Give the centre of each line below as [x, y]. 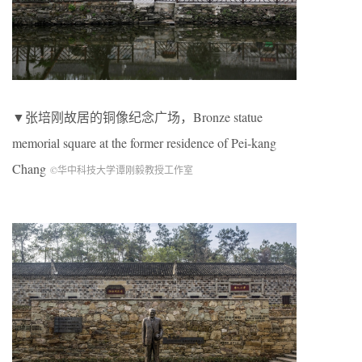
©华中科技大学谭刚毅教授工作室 [122, 169]
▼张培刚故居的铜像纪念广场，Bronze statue [137, 116]
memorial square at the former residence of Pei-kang [144, 142]
